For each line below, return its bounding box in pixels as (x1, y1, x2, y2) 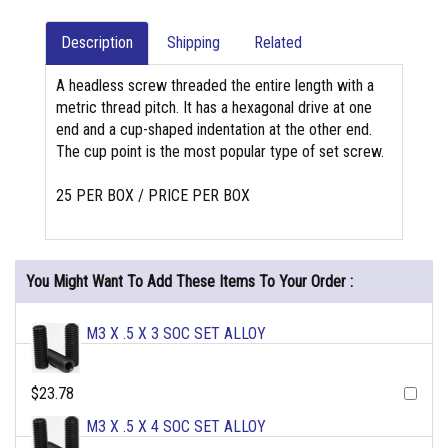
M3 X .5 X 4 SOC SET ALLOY (86, 417, 266, 437)
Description (61, 33, 133, 53)
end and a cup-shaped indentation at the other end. (56, 120, 372, 140)
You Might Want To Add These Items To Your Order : (26, 272, 353, 292)
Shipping (167, 33, 220, 53)
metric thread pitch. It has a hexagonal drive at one (56, 98, 372, 118)
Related (254, 33, 302, 53)
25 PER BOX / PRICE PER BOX (56, 186, 250, 206)
